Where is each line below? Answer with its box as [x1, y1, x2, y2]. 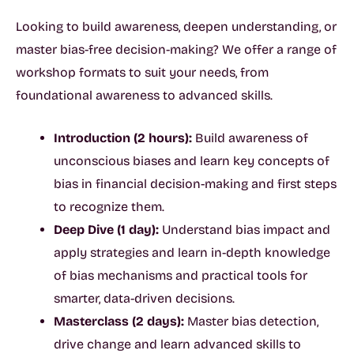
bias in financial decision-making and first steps [54, 176, 337, 192]
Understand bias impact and [162, 222, 330, 238]
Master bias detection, [187, 314, 318, 330]
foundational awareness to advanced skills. [16, 87, 273, 103]
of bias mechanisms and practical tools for [54, 268, 307, 284]
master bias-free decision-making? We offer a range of [16, 41, 337, 57]
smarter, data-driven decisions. [54, 291, 235, 307]
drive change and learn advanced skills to [54, 337, 301, 352]
